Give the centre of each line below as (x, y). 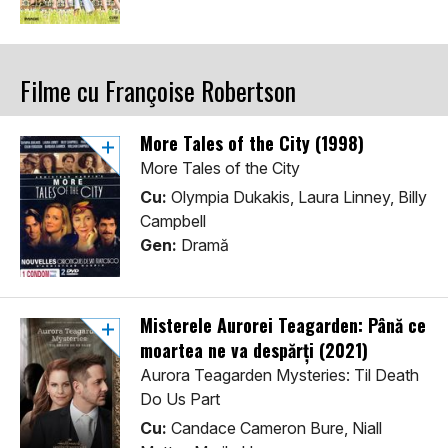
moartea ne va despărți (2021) (254, 350)
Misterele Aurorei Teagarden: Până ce (283, 325)
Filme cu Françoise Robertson (158, 91)
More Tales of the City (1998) (252, 143)
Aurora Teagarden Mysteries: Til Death (279, 375)
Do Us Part (180, 399)
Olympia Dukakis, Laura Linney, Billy (297, 197)
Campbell (173, 221)
